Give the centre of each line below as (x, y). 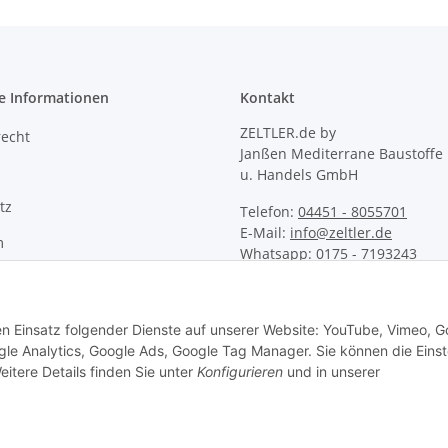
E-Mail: (265, 233)
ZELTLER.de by (288, 133)
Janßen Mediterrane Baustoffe (341, 154)
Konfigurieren (240, 371)
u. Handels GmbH (299, 175)
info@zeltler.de (341, 233)
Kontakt (267, 98)
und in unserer (331, 371)
